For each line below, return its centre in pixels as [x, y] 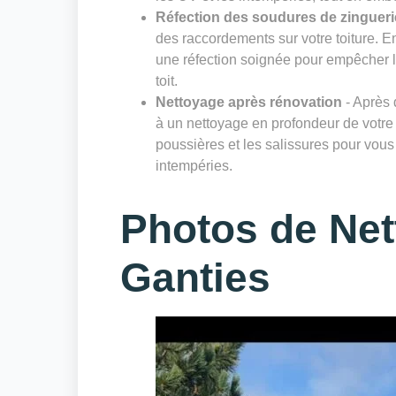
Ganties [195, 278]
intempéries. [194, 166]
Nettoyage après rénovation [249, 103]
